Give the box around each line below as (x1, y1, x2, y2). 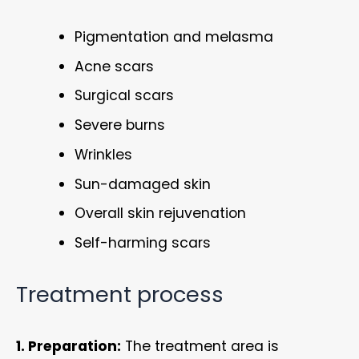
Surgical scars (74, 86, 174, 106)
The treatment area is (121, 337, 279, 357)
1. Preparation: (16, 337, 121, 357)
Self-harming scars (74, 233, 211, 253)
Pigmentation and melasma (74, 26, 273, 46)
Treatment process (16, 279, 224, 311)
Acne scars (74, 56, 154, 76)
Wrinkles (74, 144, 132, 164)
